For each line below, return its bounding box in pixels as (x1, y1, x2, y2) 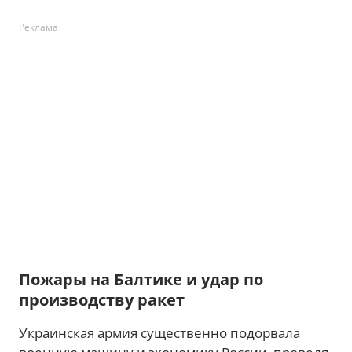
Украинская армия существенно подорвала (19, 324, 300, 342)
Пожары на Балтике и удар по (19, 269, 263, 290)
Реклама (19, 20, 58, 34)
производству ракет (19, 289, 185, 310)
